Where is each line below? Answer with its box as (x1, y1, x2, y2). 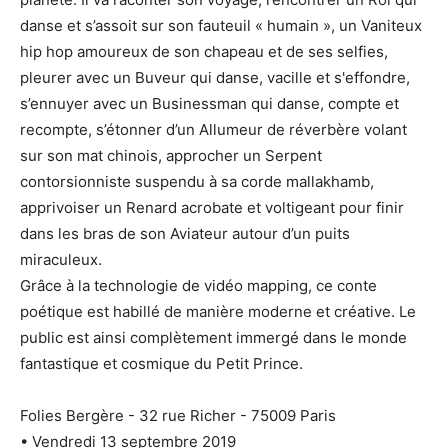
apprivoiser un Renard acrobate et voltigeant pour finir (20, 197, 404, 217)
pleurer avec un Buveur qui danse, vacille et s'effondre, (20, 67, 410, 87)
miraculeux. (20, 249, 102, 269)
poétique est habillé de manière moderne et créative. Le (20, 301, 416, 321)
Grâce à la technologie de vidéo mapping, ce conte (20, 275, 377, 295)
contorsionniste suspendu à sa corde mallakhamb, (20, 171, 374, 191)
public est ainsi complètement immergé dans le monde (20, 327, 407, 347)
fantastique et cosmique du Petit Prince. (20, 353, 303, 373)
